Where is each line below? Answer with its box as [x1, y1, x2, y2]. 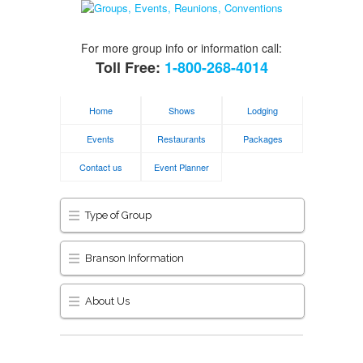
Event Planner [154, 160, 209, 173]
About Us [85, 295, 130, 307]
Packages [242, 132, 283, 145]
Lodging [247, 104, 278, 117]
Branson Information [85, 252, 184, 264]
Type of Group [85, 209, 152, 221]
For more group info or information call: [81, 40, 282, 56]
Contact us [79, 160, 122, 173]
